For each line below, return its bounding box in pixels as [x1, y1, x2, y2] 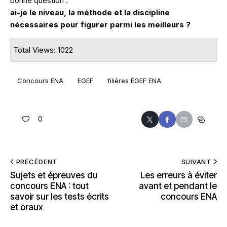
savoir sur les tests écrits [10, 192, 109, 202]
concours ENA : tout [10, 181, 89, 192]
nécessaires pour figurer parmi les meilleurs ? [10, 20, 191, 30]
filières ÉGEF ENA [107, 76, 161, 85]
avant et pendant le [139, 181, 217, 192]
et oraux [10, 202, 43, 213]
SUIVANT [181, 158, 211, 166]
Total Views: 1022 [13, 45, 73, 55]
